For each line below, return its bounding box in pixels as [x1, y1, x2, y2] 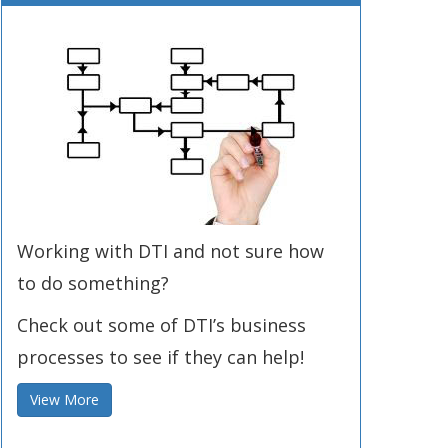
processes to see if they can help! [17, 345, 304, 369]
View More [30, 390, 99, 409]
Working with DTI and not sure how [17, 239, 324, 263]
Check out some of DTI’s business [17, 313, 306, 337]
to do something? [17, 271, 169, 295]
